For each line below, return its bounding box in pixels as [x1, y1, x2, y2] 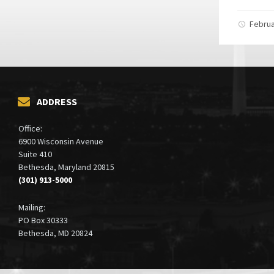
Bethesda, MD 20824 [18, 227, 92, 239]
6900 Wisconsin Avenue [18, 135, 103, 147]
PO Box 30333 [18, 214, 68, 226]
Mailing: [18, 201, 45, 213]
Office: [18, 122, 42, 134]
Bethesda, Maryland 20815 [18, 161, 114, 172]
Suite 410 [18, 148, 52, 160]
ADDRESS [37, 95, 77, 108]
